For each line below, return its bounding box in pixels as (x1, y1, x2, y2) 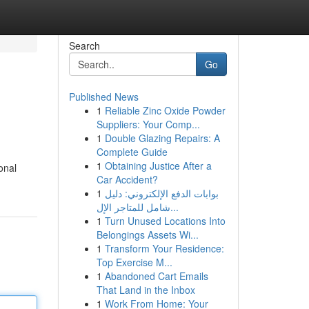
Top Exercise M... (96, 255, 172, 269)
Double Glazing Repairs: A (104, 131, 220, 145)
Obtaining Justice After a (104, 159, 212, 172)
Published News (68, 90, 139, 103)
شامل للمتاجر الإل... (170, 200, 179, 214)
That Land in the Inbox (96, 283, 195, 297)
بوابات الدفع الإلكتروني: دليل (104, 186, 219, 200)
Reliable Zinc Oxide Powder (104, 103, 226, 117)
